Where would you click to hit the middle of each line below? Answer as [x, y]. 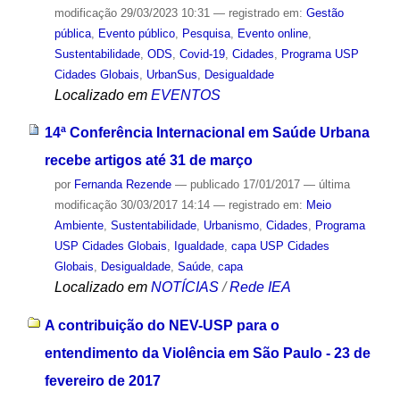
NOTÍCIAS [184, 287]
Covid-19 [202, 54]
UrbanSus [171, 74]
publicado [214, 185]
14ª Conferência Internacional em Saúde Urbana [207, 133]
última [334, 185]
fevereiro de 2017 [102, 381]
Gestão [325, 12]
